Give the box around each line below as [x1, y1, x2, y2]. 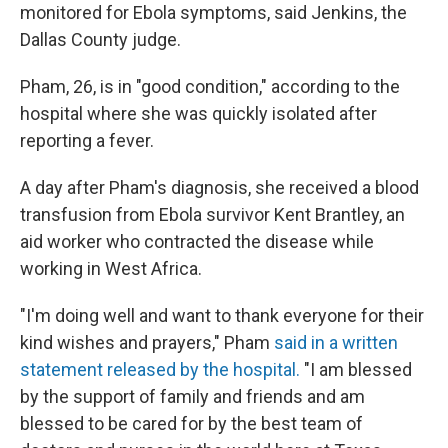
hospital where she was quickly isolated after [20, 103, 377, 124]
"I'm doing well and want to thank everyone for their [20, 305, 424, 326]
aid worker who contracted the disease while [20, 231, 374, 252]
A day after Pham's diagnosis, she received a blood [20, 177, 419, 198]
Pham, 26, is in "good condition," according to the [20, 76, 400, 97]
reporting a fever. [20, 130, 154, 151]
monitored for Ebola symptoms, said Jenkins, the [20, 2, 407, 23]
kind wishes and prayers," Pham [20, 332, 274, 353]
